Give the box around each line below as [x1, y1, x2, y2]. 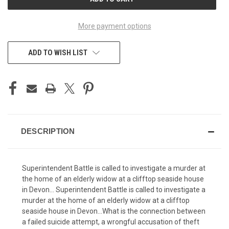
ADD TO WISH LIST [28, 48, 87, 57]
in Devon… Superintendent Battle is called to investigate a [22, 185, 205, 194]
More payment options [78, 21, 151, 30]
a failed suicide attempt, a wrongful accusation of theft [22, 217, 199, 226]
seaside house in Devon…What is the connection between [22, 207, 205, 215]
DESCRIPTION [20, 126, 75, 135]
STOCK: [8, 1, 30, 10]
